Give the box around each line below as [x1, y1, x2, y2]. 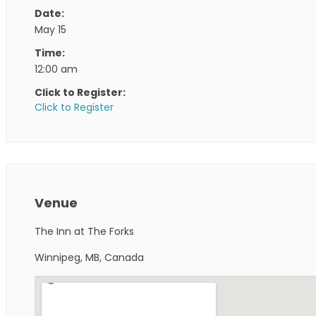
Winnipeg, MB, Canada [35, 250, 144, 265]
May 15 [35, 22, 66, 37]
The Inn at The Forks [35, 224, 134, 238]
